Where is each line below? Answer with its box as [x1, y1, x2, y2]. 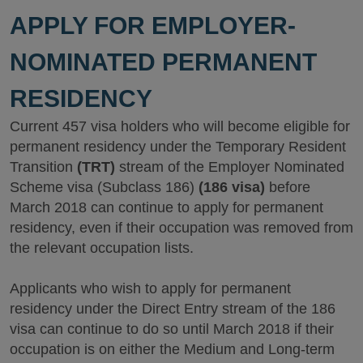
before [265, 179, 310, 195]
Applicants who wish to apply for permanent [10, 280, 291, 297]
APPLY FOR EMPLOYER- [10, 12, 296, 39]
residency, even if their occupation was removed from [10, 220, 353, 236]
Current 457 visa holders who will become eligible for [10, 118, 350, 135]
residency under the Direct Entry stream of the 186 [10, 301, 335, 317]
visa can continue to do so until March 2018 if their [10, 321, 334, 337]
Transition [10, 159, 77, 175]
